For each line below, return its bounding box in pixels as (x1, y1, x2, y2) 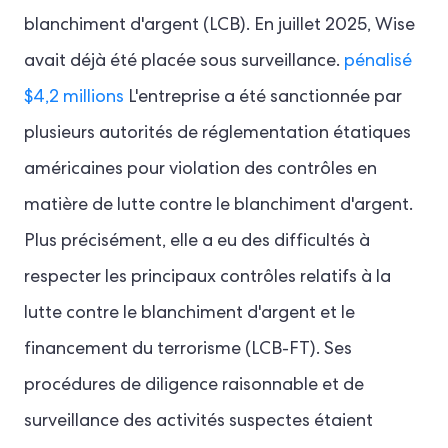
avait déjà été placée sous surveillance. (24, 52, 344, 71)
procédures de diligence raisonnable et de (24, 376, 364, 395)
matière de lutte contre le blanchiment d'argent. (24, 196, 413, 215)
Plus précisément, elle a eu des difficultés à (24, 232, 370, 251)
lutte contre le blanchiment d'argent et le (24, 304, 355, 323)
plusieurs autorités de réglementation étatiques (24, 124, 411, 143)
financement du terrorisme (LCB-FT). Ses (24, 340, 352, 359)
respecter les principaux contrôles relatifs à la (24, 268, 391, 287)
